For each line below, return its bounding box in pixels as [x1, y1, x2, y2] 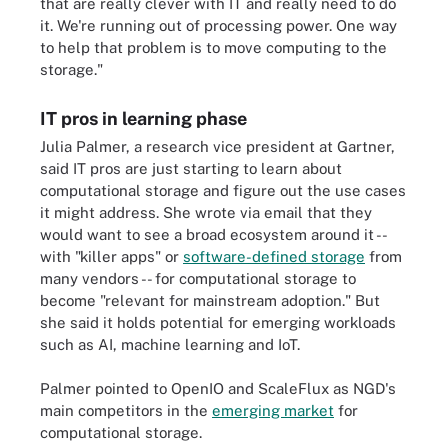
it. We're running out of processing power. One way [40, 16, 397, 34]
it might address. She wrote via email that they [40, 203, 372, 221]
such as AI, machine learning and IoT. [40, 335, 300, 353]
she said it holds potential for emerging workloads [40, 313, 396, 331]
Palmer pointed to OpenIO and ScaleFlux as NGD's [40, 380, 396, 397]
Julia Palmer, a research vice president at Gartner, [40, 137, 395, 155]
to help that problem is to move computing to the [40, 38, 387, 56]
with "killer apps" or [40, 247, 183, 265]
